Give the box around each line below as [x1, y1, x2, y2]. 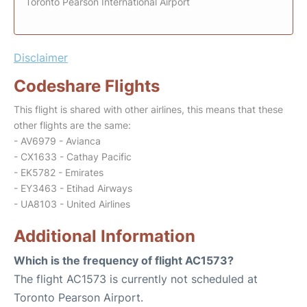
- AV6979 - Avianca [14, 135, 101, 147]
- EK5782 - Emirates [14, 167, 103, 178]
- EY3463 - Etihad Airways [14, 182, 132, 194]
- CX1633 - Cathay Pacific [14, 151, 132, 162]
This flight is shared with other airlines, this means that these [14, 103, 283, 115]
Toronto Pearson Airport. [14, 291, 143, 304]
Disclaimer [14, 51, 68, 64]
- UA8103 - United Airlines [14, 198, 130, 210]
